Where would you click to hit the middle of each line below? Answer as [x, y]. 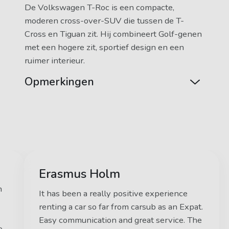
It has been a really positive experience [113, 193]
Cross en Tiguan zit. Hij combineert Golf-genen [113, 34]
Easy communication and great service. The [121, 220]
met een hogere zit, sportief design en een [104, 48]
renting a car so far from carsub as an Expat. [121, 207]
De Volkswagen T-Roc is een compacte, [99, 8]
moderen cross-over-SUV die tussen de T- [104, 21]
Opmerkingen [59, 82]
